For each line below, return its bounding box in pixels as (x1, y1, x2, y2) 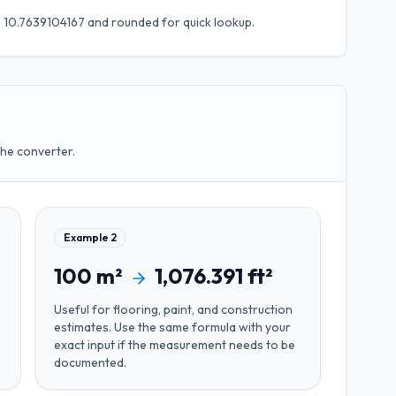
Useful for (54, 301, 113, 317)
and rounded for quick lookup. (84, 14, 255, 30)
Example (64, 231, 110, 244)
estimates (54, 319, 109, 335)
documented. (54, 354, 126, 370)
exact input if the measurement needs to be (54, 337, 295, 353)
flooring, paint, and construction (113, 301, 293, 317)
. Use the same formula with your (109, 319, 291, 335)
